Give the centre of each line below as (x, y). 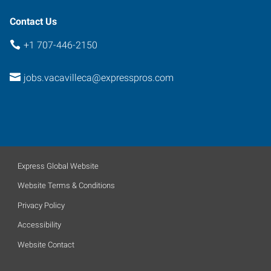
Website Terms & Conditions (66, 185)
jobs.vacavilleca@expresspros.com (98, 78)
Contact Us (33, 21)
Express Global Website (58, 166)
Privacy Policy (41, 205)
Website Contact (46, 244)
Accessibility (39, 225)
